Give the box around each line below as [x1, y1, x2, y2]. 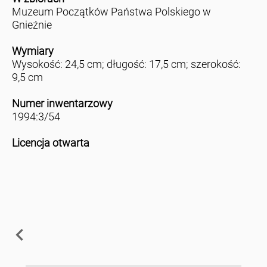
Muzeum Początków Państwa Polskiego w [11, 5, 211, 18]
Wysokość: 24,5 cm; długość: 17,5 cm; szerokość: [11, 58, 241, 71]
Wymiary [11, 45, 54, 58]
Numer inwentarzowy [11, 97, 113, 110]
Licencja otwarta [11, 136, 89, 150]
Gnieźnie [11, 18, 52, 32]
